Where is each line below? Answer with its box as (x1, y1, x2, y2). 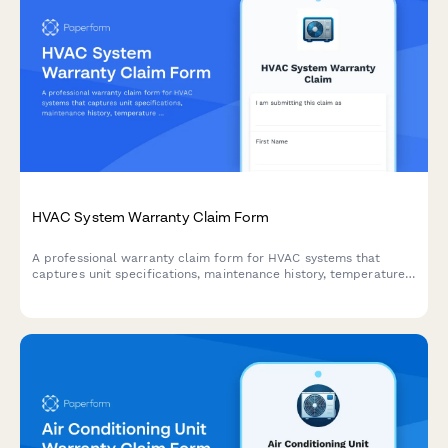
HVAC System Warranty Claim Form (32, 208, 270, 226)
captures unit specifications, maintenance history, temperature (32, 267, 405, 282)
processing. (32, 299, 98, 314)
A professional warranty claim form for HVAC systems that (32, 251, 381, 266)
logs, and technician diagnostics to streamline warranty (32, 283, 360, 298)
